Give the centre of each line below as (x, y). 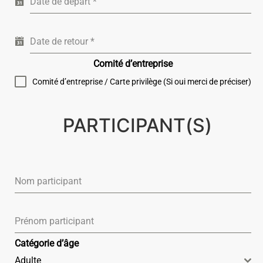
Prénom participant (54, 221)
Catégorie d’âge (47, 244)
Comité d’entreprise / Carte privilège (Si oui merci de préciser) (142, 82)
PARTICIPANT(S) (137, 126)
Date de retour (60, 42)
